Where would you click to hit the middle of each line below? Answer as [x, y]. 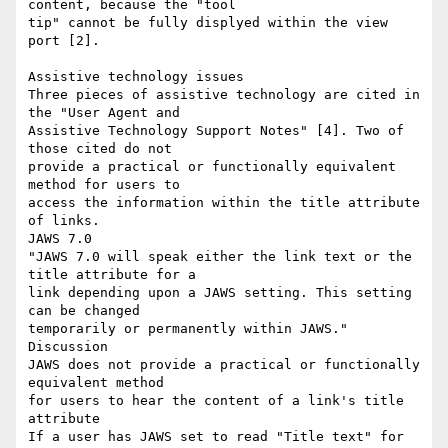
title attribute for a [112, 275]
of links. [64, 221]
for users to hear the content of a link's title [216, 401]
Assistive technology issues [136, 77]
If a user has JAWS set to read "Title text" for [216, 437]
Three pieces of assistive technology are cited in [224, 95]
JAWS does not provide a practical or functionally [224, 365]
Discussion [68, 347]
